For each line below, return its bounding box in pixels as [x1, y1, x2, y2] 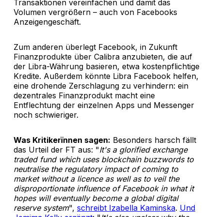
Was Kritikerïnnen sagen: [14, 135, 110, 145]
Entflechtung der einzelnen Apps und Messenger [14, 100, 194, 110]
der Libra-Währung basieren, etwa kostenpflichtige [14, 61, 200, 71]
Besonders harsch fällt [110, 135, 196, 145]
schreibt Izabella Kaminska [77, 202, 175, 213]
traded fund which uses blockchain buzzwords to [14, 154, 194, 164]
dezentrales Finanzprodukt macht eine [14, 90, 155, 100]
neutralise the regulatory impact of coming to [14, 164, 178, 174]
